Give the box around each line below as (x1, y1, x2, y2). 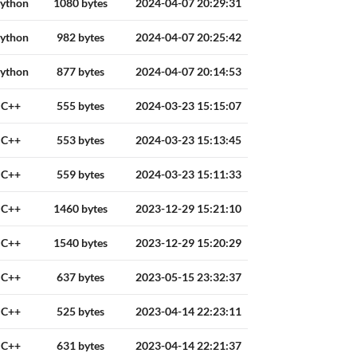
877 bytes (56, 65, 104, 79)
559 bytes (56, 167, 104, 182)
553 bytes (56, 133, 104, 147)
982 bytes (56, 30, 104, 45)
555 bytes (56, 99, 104, 113)
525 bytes (56, 304, 104, 319)
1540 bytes (53, 236, 108, 250)
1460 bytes (53, 202, 108, 216)
